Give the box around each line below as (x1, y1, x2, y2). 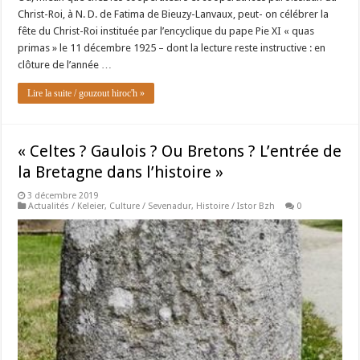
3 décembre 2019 (27, 190, 99, 201)
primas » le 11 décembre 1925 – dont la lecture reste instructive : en (18, 41, 326, 54)
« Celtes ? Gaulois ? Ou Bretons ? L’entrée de (18, 141, 342, 161)
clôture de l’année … (18, 58, 112, 71)
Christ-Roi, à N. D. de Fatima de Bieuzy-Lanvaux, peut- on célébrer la (18, 7, 329, 20)
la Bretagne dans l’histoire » (18, 162, 224, 182)
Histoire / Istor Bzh (196, 200, 276, 211)
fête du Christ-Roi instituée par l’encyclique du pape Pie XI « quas (18, 24, 315, 37)
